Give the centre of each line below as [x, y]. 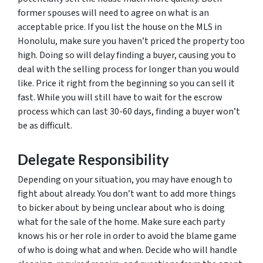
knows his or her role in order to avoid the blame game [127, 236]
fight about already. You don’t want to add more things [127, 194]
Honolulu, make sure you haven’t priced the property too [131, 41]
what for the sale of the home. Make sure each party [121, 222]
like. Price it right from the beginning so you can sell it [126, 83]
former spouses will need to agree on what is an [113, 13]
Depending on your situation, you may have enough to [125, 180]
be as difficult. [45, 126]
